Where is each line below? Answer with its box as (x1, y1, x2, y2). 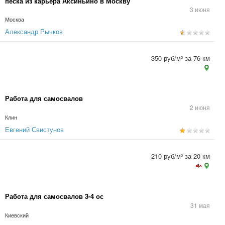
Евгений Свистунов (5, 125, 64, 134)
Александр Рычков (5, 27, 63, 36)
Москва (5, 16, 24, 23)
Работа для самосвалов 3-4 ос (5, 191, 103, 201)
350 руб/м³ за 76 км (151, 53, 210, 63)
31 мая (190, 201, 210, 209)
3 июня (190, 5, 210, 14)
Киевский (5, 211, 29, 219)
